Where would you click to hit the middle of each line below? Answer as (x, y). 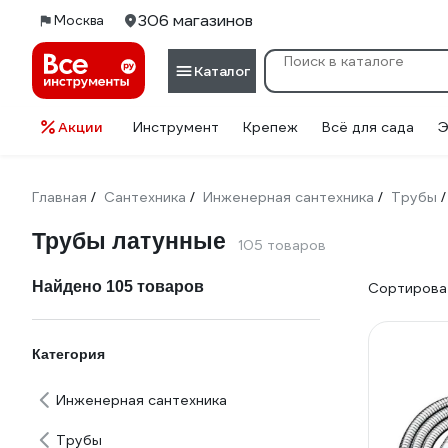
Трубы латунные (129, 241)
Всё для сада (368, 127)
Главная (59, 197)
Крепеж (270, 127)
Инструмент (176, 127)
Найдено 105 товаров (118, 286)
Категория (68, 354)
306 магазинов (195, 20)
